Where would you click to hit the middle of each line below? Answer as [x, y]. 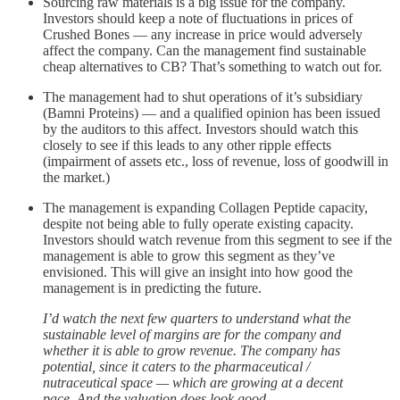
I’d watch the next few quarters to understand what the [197, 318]
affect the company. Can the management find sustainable [204, 50]
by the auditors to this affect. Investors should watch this [200, 129]
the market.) [76, 177]
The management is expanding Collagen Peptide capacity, [205, 207]
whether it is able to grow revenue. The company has [192, 350]
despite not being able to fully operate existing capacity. [198, 223]
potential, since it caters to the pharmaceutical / [176, 366]
